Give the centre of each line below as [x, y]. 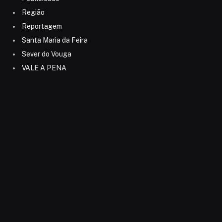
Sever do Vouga [46, 54]
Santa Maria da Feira [55, 40]
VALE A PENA [44, 68]
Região [33, 13]
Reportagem [42, 27]
